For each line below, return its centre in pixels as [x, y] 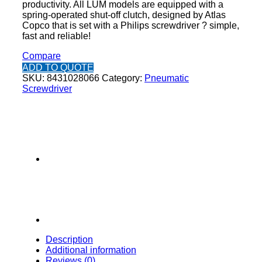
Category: [123, 78]
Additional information [91, 250]
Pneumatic [167, 78]
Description [69, 239]
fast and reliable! [56, 36]
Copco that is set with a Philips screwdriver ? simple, [131, 25]
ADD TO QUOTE [58, 67]
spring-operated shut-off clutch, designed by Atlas [124, 15]
